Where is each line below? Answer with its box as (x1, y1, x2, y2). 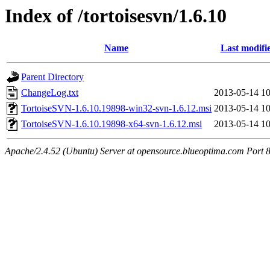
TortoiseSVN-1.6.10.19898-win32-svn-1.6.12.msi (21, 103, 212, 114)
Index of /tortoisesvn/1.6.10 (5, 5, 227, 27)
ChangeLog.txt (21, 87, 78, 98)
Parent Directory (21, 72, 84, 83)
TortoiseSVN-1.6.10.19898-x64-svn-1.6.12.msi (21, 119, 202, 130)
